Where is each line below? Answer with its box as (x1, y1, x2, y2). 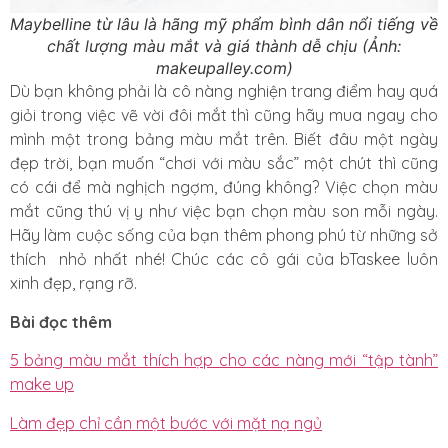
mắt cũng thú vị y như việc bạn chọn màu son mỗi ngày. (10, 201, 438, 222)
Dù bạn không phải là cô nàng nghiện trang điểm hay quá (10, 81, 438, 102)
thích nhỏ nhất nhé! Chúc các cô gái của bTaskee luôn (10, 249, 438, 270)
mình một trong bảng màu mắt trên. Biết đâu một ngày (10, 129, 438, 150)
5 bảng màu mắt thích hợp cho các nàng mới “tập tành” (10, 350, 438, 371)
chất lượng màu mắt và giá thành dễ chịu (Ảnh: (47, 36, 401, 57)
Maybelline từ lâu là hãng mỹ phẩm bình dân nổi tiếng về (10, 14, 438, 35)
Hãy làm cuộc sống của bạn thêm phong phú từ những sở (10, 225, 438, 246)
